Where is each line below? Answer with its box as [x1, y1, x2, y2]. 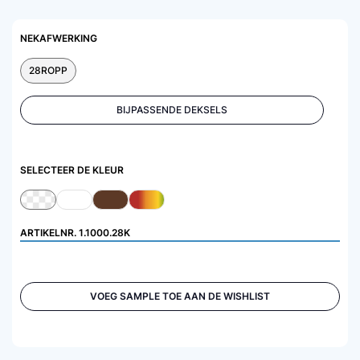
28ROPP [29, 64, 67, 76]
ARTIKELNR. [20, 227, 79, 239]
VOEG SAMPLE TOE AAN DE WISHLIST [90, 290, 270, 302]
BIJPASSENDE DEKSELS [117, 104, 227, 116]
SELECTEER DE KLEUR [20, 164, 124, 176]
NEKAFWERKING [20, 32, 97, 44]
